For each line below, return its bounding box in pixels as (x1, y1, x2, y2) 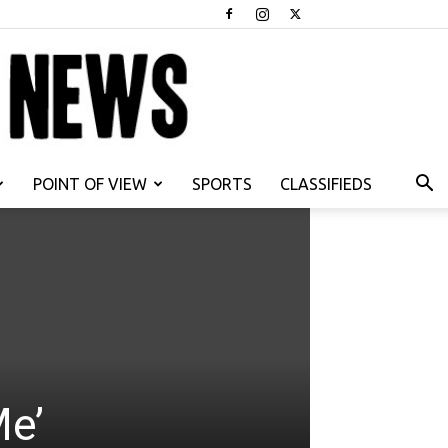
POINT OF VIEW (33, 175, 147, 194)
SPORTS (192, 175, 252, 194)
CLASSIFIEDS (280, 175, 372, 194)
